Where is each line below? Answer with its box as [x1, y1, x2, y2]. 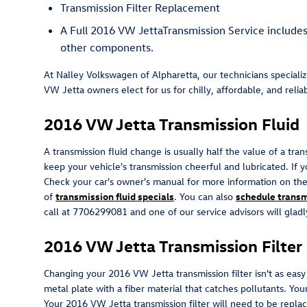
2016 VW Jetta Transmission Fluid [44, 112, 299, 134]
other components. [60, 40, 153, 54]
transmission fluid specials [56, 189, 174, 203]
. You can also [174, 189, 236, 203]
